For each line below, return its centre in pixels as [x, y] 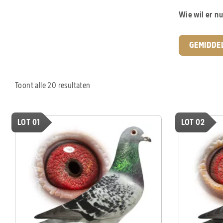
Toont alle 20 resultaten [53, 86]
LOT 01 [29, 123]
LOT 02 [193, 123]
